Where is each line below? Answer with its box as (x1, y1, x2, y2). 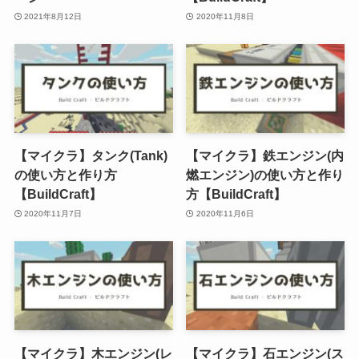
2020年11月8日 (196, 11, 254, 21)
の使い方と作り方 (14, 167, 117, 183)
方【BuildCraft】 (186, 187, 287, 202)
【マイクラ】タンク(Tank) (14, 148, 167, 163)
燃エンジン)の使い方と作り (186, 167, 345, 183)
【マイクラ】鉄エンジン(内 (186, 148, 345, 163)
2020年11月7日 (24, 208, 83, 218)
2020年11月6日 (196, 208, 254, 218)
